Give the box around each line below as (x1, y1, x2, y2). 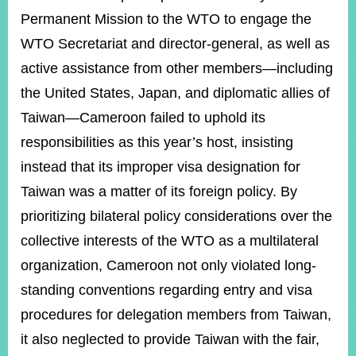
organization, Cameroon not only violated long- (21, 257, 316, 273)
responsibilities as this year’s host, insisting (21, 134, 293, 150)
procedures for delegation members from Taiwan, (21, 307, 331, 323)
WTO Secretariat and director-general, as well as (21, 36, 330, 52)
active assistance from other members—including (21, 60, 333, 76)
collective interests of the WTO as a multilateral (21, 233, 319, 249)
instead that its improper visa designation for (21, 159, 300, 175)
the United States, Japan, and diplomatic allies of (21, 85, 330, 101)
